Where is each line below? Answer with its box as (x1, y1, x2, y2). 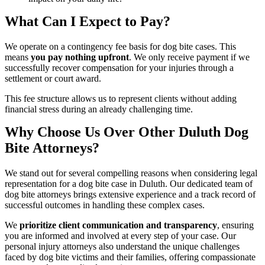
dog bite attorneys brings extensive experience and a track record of (5, 189, 256, 199)
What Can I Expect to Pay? (5, 13, 170, 29)
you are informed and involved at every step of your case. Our (5, 230, 236, 241)
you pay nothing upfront (31, 51, 129, 62)
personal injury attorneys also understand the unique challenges (5, 241, 240, 251)
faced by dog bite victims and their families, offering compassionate (5, 251, 256, 262)
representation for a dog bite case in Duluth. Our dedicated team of (5, 178, 253, 189)
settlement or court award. (5, 73, 101, 83)
